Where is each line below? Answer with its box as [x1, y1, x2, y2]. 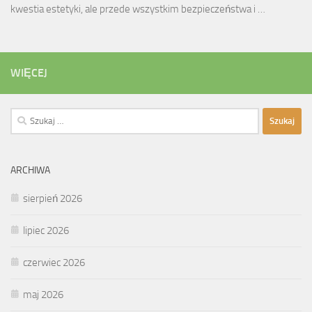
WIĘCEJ [10, 65, 47, 79]
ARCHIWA [10, 164, 50, 176]
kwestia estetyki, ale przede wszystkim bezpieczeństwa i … [10, 2, 265, 15]
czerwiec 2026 [23, 256, 85, 269]
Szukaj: [10, 109, 40, 122]
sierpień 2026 [23, 192, 82, 205]
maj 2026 [23, 288, 63, 301]
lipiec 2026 [23, 224, 69, 237]
